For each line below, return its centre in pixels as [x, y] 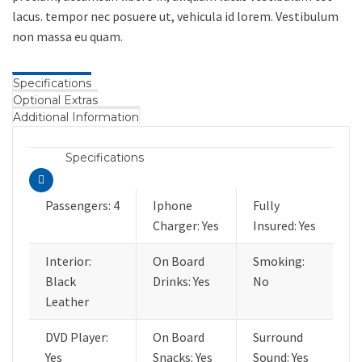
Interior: [68, 261]
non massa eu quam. [67, 36]
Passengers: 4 [82, 205]
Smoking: [279, 261]
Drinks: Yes [181, 281]
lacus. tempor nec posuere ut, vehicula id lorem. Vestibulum [175, 16]
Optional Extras [55, 100]
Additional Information [76, 117]
